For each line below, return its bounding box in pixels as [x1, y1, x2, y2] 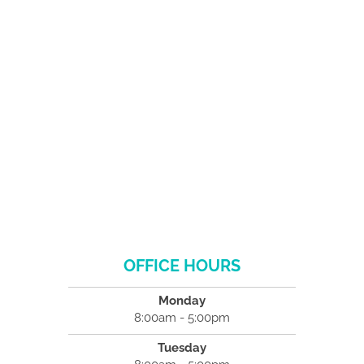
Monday [158, 292, 206, 308]
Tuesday [158, 340, 206, 355]
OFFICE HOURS [123, 255, 240, 275]
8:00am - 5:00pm [134, 310, 230, 325]
